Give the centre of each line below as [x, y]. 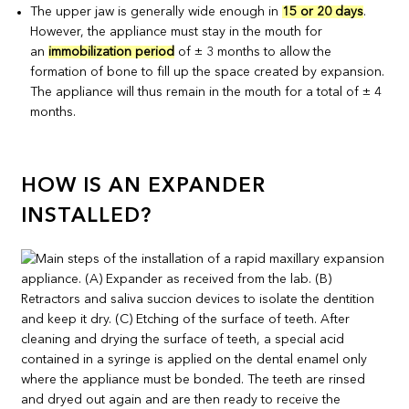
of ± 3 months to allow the [253, 52]
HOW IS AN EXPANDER [144, 187]
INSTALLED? [87, 217]
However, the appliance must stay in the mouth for [177, 31]
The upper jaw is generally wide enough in [157, 11]
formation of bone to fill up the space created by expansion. [208, 72]
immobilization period [112, 52]
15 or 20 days [323, 11]
